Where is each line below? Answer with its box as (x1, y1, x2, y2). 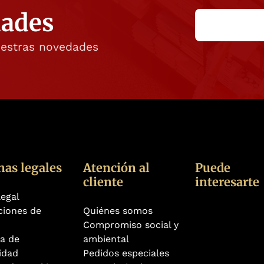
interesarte (195, 174, 259, 190)
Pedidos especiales (83, 247, 169, 259)
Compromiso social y (83, 219, 179, 231)
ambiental (83, 233, 129, 245)
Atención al (83, 160, 150, 176)
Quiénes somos (83, 205, 153, 217)
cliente (83, 174, 123, 190)
